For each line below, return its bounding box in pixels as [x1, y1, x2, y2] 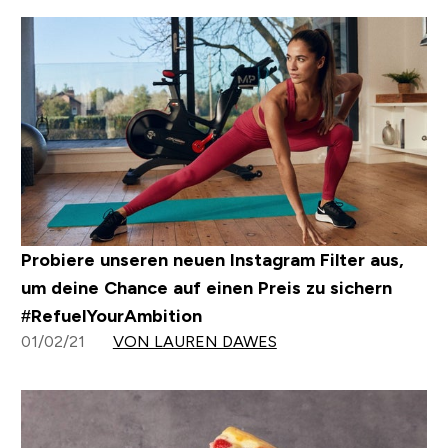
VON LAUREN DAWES [112, 332, 277, 350]
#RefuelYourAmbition [20, 305, 202, 326]
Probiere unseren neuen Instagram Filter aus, [20, 249, 404, 270]
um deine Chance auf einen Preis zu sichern [20, 277, 392, 298]
